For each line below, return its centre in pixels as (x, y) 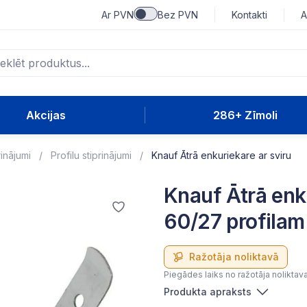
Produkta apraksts (208, 292)
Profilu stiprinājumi (91, 155)
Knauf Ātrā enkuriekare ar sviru (221, 155)
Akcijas (46, 115)
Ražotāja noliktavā (234, 257)
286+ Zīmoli (245, 115)
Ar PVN (118, 14)
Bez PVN (178, 14)
